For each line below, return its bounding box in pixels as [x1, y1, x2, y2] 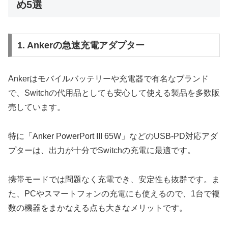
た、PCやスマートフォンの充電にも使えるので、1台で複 [8, 189, 220, 198]
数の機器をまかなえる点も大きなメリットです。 [8, 203, 187, 212]
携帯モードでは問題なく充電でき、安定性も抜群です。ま [8, 175, 220, 184]
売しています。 [8, 103, 65, 112]
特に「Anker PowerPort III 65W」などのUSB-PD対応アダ [8, 132, 218, 141]
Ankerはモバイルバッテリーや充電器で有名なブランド [8, 74, 209, 83]
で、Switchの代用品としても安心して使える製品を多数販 [8, 89, 220, 98]
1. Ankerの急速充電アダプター [17, 40, 145, 51]
